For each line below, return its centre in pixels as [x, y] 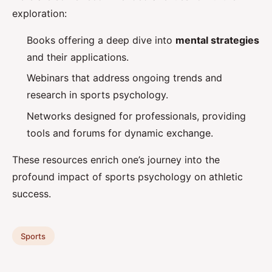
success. [32, 193]
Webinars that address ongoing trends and [124, 78]
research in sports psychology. [97, 95]
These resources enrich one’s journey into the [116, 159]
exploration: [39, 14]
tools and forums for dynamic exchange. [120, 133]
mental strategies [217, 40]
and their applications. [78, 57]
